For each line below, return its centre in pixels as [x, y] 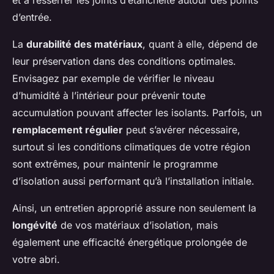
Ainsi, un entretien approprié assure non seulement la [134, 208]
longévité [35, 225]
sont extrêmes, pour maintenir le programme [115, 164]
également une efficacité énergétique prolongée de [130, 243]
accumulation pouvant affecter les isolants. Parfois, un [137, 113]
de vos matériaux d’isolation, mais [138, 225]
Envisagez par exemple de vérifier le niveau [113, 79]
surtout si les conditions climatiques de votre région [131, 147]
